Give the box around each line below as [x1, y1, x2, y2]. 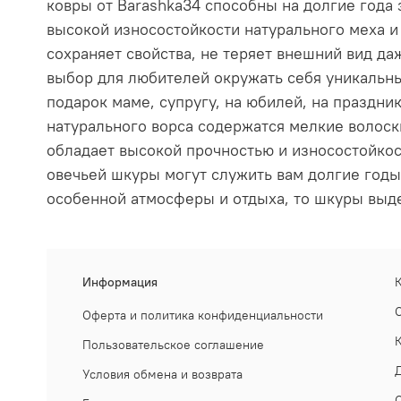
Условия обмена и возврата [82, 365, 243, 382]
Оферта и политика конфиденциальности [82, 306, 323, 323]
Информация [82, 273, 158, 290]
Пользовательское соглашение [82, 336, 264, 353]
